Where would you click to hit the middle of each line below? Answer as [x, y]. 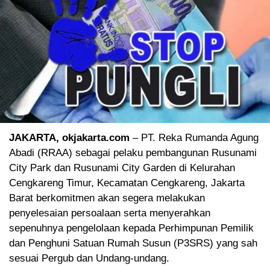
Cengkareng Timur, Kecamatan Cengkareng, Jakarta [127, 183]
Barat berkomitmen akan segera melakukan [107, 198]
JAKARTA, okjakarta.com [69, 138]
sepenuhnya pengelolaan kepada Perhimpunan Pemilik [131, 228]
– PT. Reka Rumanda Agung [194, 138]
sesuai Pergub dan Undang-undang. [89, 259]
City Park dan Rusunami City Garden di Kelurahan [122, 168]
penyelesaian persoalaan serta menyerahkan [110, 213]
